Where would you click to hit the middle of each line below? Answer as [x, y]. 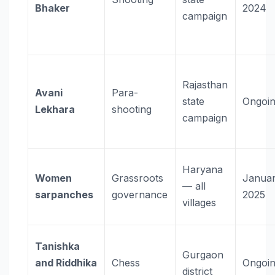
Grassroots [138, 178]
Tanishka [58, 246]
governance [140, 195]
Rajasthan [205, 85]
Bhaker [53, 8]
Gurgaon [203, 255]
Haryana [203, 170]
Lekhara [55, 110]
